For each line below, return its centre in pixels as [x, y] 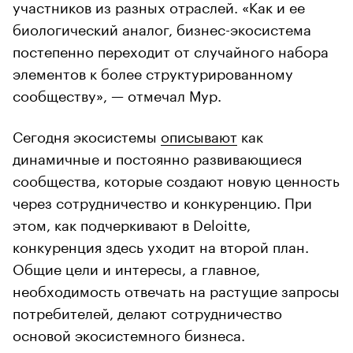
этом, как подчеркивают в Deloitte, [132, 223]
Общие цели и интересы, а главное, [136, 267]
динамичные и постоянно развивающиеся [157, 156]
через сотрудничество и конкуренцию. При [162, 201]
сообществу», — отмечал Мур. [117, 93]
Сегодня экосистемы [87, 134]
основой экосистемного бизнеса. [129, 333]
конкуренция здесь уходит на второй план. [161, 245]
